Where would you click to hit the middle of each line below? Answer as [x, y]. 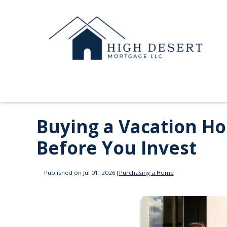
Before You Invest [117, 148]
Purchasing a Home [146, 172]
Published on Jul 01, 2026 [80, 172]
